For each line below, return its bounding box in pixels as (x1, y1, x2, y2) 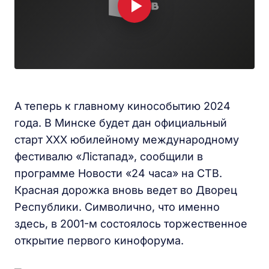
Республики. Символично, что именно (14, 201, 220, 213)
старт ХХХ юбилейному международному (14, 133, 239, 146)
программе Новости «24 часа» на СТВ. (14, 167, 222, 180)
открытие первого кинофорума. (14, 234, 184, 247)
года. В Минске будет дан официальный (14, 116, 227, 129)
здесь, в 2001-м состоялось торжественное (14, 217, 247, 230)
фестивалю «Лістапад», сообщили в (14, 150, 203, 163)
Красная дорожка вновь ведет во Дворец (14, 184, 237, 196)
